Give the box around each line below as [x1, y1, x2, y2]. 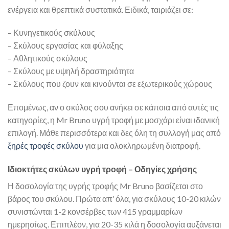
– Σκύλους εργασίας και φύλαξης [8, 40, 123, 51]
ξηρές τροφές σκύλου [8, 141, 83, 151]
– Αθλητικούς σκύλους [8, 53, 87, 63]
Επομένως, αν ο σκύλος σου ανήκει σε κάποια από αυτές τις [8, 102, 219, 112]
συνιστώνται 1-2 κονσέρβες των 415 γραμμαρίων [8, 207, 182, 217]
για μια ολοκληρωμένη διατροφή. [83, 141, 200, 151]
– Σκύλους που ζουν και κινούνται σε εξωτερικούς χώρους [8, 79, 212, 89]
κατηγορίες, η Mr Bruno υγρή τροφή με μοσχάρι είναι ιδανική [8, 115, 220, 125]
